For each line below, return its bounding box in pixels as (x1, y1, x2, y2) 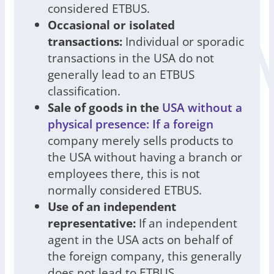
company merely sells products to (48, 132, 233, 149)
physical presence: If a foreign (48, 116, 213, 133)
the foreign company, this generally (48, 248, 242, 265)
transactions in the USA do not (48, 50, 214, 67)
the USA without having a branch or (48, 149, 242, 166)
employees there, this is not (48, 165, 200, 182)
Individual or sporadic (122, 33, 244, 50)
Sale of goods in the (48, 99, 162, 116)
